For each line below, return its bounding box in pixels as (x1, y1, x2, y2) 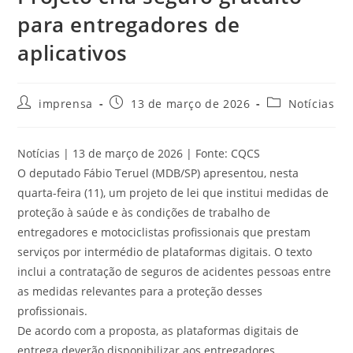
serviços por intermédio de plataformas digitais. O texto (17, 243, 313, 259)
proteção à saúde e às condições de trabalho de (17, 204, 271, 220)
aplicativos (17, 38, 128, 67)
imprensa (39, 95, 93, 111)
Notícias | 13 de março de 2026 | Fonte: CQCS (17, 145, 261, 161)
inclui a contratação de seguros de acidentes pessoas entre (17, 263, 332, 279)
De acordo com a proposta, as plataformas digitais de (17, 322, 299, 338)
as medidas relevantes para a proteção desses (17, 283, 263, 299)
